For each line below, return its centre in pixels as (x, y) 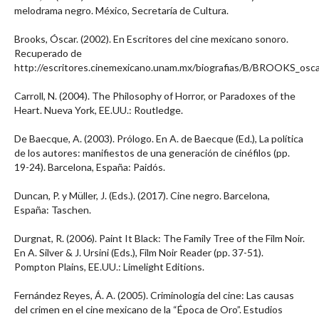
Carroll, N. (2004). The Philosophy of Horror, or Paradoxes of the (155, 96)
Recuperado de (48, 53)
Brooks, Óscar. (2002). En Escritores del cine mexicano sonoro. (151, 39)
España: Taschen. (53, 210)
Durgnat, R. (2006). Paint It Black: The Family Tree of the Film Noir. (159, 238)
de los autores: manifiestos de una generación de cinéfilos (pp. (152, 153)
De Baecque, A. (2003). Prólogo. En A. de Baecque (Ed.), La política (159, 138)
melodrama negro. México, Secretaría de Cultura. (121, 10)
